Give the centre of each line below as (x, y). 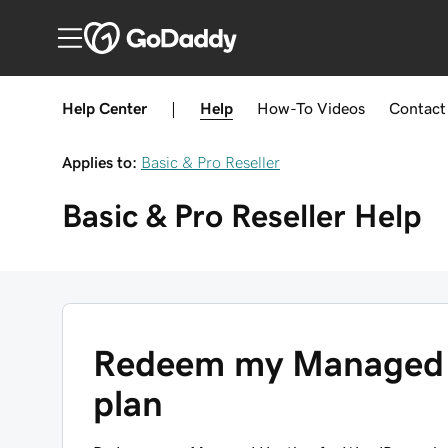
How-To (285, 108)
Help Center (104, 108)
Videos (341, 108)
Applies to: (99, 162)
